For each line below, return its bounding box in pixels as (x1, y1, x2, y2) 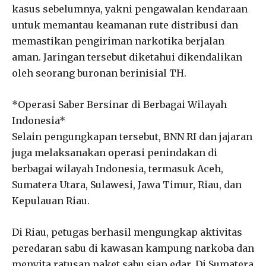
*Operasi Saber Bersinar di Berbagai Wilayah (12, 98, 227, 110)
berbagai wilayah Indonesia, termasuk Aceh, (12, 162, 223, 175)
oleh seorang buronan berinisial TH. (12, 66, 186, 79)
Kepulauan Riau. (12, 194, 90, 207)
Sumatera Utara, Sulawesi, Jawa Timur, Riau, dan (12, 178, 242, 191)
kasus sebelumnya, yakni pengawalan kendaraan (12, 2, 248, 15)
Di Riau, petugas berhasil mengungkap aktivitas (12, 226, 242, 238)
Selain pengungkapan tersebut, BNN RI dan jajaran (12, 130, 252, 142)
